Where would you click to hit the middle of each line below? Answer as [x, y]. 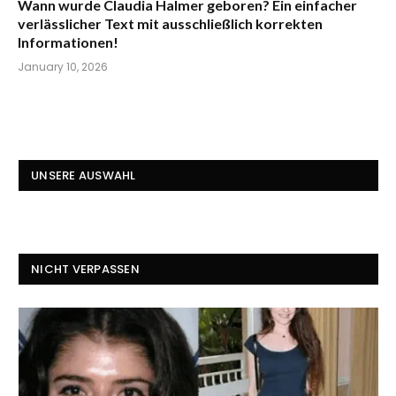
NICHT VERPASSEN [85, 270]
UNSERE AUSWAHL [84, 176]
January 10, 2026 [63, 67]
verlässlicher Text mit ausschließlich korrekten [170, 24]
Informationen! [68, 42]
